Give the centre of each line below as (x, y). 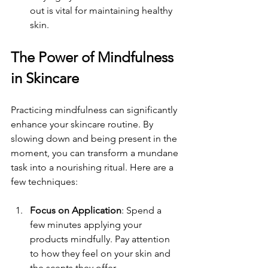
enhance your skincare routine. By (83, 124)
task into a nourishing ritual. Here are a (93, 167)
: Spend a (143, 211)
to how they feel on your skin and (101, 254)
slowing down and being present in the (95, 139)
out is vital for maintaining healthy (102, 11)
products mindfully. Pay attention (101, 239)
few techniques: (44, 182)
